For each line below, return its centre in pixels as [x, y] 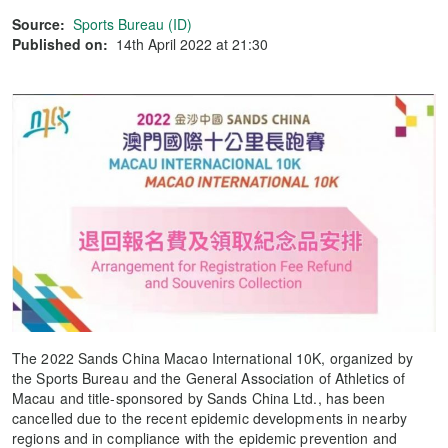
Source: [38, 24]
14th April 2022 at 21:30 [192, 44]
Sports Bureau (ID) [132, 24]
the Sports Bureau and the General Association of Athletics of [209, 378]
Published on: [60, 44]
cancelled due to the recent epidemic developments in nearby [209, 418]
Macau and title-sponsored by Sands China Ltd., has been [199, 398]
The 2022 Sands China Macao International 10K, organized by [212, 358]
